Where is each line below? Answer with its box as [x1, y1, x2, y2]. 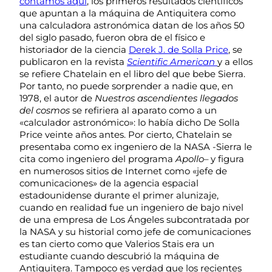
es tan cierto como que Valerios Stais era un [19, 237, 214, 250]
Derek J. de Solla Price [129, 43, 228, 55]
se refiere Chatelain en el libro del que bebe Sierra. [19, 67, 245, 80]
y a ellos [217, 55, 253, 67]
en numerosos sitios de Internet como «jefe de [19, 165, 227, 177]
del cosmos [19, 104, 70, 116]
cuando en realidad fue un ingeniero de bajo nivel [19, 201, 243, 213]
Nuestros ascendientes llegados [95, 92, 238, 104]
